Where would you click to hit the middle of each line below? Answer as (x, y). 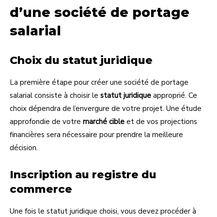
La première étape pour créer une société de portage (99, 82)
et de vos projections (161, 121)
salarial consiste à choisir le (55, 95)
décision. (24, 147)
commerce (41, 189)
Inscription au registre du (83, 174)
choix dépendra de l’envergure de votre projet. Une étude (106, 108)
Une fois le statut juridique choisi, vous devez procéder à (103, 211)
